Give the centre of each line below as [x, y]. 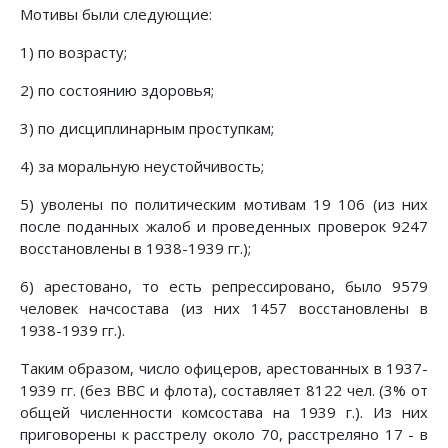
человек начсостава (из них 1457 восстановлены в [224, 308]
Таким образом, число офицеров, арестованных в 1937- [224, 368]
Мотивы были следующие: [116, 14]
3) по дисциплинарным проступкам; [147, 128]
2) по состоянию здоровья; [117, 90]
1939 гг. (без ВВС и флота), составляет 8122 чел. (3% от [224, 390]
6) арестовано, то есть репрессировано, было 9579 [224, 286]
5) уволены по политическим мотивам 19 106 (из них [224, 204]
